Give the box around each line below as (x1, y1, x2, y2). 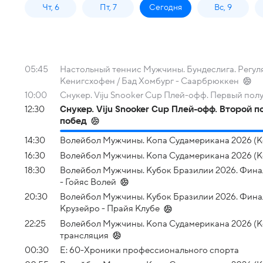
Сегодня (149, 3, 182, 12)
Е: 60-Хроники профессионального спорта (60, 245, 239, 255)
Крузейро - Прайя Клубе (60, 204, 160, 214)
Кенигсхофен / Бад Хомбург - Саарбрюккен (60, 76, 239, 86)
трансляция (60, 230, 109, 240)
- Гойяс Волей (60, 177, 116, 187)
